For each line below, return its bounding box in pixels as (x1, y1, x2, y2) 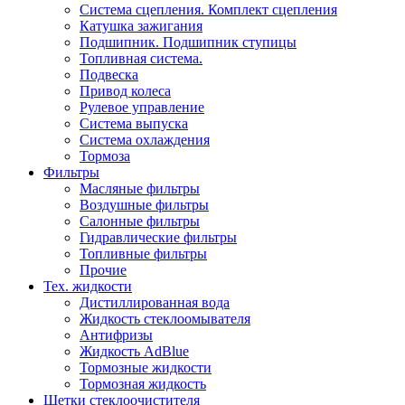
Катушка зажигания (80, 17, 202, 33)
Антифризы (80, 326, 153, 343)
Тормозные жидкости (80, 359, 212, 375)
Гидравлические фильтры (80, 229, 237, 245)
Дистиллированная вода (80, 294, 230, 310)
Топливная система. (80, 50, 202, 66)
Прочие (80, 261, 127, 278)
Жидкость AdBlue (80, 343, 189, 359)
